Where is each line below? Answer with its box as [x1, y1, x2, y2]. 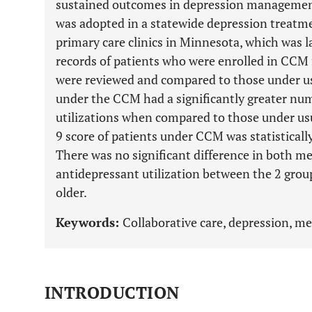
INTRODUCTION [45, 281, 180, 304]
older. [56, 184, 87, 201]
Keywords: [56, 214, 123, 231]
